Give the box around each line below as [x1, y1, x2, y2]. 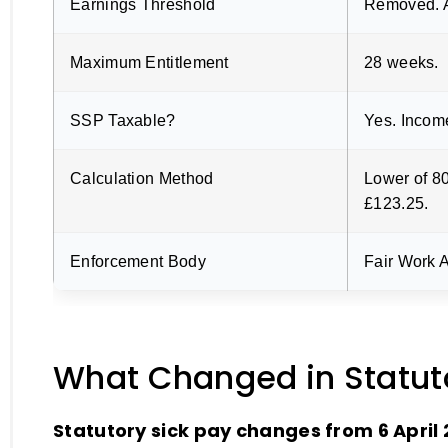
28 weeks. [364, 53, 439, 71]
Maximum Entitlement [70, 53, 229, 71]
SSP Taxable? [70, 111, 176, 129]
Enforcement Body [70, 252, 206, 270]
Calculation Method [70, 169, 214, 187]
